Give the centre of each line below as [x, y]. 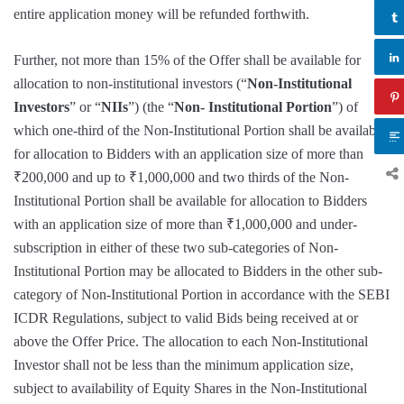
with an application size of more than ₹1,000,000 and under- [185, 225]
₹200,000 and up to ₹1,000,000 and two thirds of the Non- [181, 178]
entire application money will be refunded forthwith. [161, 14]
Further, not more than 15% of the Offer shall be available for [187, 60]
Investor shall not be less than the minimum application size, [184, 365]
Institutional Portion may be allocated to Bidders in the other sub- [198, 271]
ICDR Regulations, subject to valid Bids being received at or [186, 318]
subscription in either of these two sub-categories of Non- [176, 248]
